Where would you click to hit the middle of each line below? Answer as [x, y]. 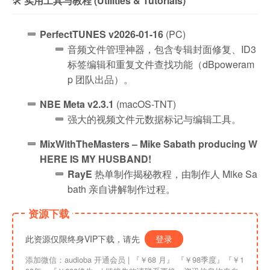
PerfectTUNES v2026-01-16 [102, 34]
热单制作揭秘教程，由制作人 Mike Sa [175, 174]
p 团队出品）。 [100, 79]
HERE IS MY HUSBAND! [96, 159]
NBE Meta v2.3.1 [77, 104]
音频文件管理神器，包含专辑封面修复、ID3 [162, 49]
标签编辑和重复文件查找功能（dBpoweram [161, 64]
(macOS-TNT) [145, 104]
